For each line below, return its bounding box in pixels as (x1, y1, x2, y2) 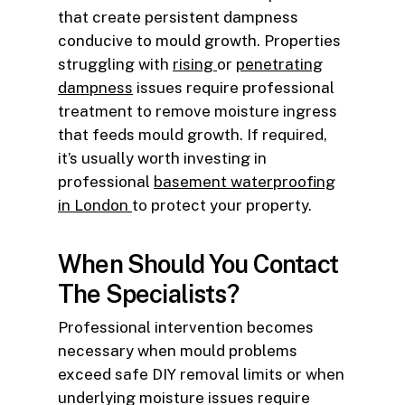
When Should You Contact (58, 249, 338, 278)
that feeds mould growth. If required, (58, 126, 327, 145)
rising (173, 55, 217, 74)
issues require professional (133, 79, 334, 98)
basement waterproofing (154, 173, 335, 192)
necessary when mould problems (58, 341, 297, 360)
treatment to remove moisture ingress (58, 102, 337, 121)
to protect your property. (132, 196, 312, 215)
